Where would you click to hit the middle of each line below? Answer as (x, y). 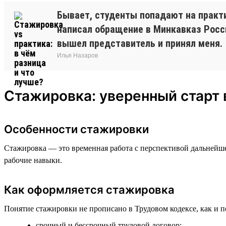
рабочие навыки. (33, 160)
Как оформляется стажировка (89, 189)
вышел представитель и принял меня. (140, 43)
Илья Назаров (77, 55)
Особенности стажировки (76, 129)
